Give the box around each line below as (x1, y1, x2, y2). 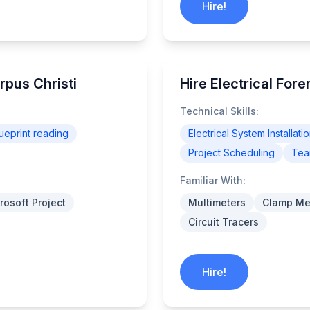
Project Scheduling (188, 147, 275, 158)
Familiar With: (180, 174, 246, 186)
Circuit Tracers (188, 216, 259, 228)
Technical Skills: (180, 105, 259, 117)
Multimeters (188, 197, 246, 208)
